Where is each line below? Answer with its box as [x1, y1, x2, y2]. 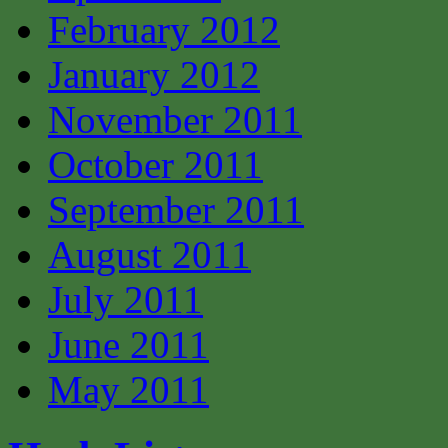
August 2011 [48, 233, 251, 277]
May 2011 [48, 368, 209, 412]
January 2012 [48, 53, 260, 97]
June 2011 [48, 323, 209, 367]
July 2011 [48, 278, 203, 322]
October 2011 [48, 143, 263, 187]
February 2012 [48, 8, 280, 52]
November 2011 [48, 98, 302, 142]
